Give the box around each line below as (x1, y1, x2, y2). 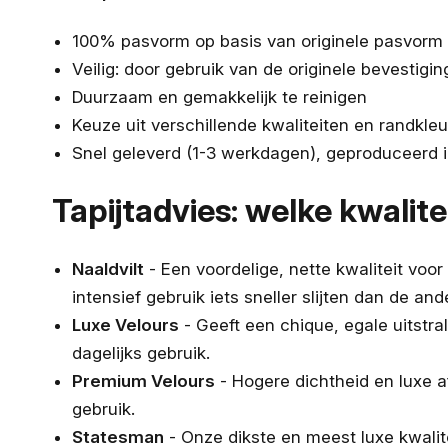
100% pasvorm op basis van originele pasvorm (72, 30, 443, 51)
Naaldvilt (72, 258, 144, 279)
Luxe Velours (72, 314, 179, 335)
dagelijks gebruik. (72, 342, 210, 363)
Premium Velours (72, 370, 215, 391)
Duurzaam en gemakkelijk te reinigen (72, 86, 367, 107)
